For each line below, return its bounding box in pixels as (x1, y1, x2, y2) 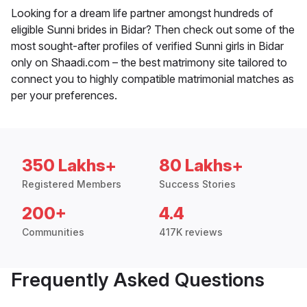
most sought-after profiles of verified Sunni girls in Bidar (11, 39, 284, 53)
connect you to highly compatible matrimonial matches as (11, 72, 294, 86)
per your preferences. (11, 88, 117, 103)
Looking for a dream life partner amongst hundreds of (11, 6, 273, 21)
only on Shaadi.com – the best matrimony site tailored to (11, 56, 287, 70)
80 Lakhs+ (159, 156, 243, 176)
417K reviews (159, 226, 223, 238)
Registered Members (22, 178, 121, 191)
